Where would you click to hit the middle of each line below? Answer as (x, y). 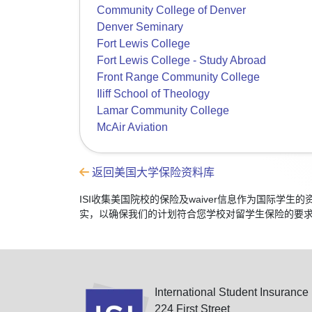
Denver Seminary (140, 27)
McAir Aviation (132, 127)
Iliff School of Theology (153, 94)
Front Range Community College (178, 77)
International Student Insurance (232, 292)
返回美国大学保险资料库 (152, 172)
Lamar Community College (163, 110)
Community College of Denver (171, 10)
